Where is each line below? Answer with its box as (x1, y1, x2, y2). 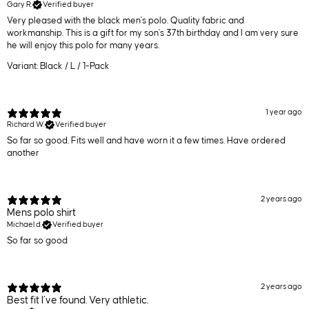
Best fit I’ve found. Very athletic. (7, 295, 148, 306)
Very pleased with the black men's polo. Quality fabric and (7, 15, 244, 26)
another (7, 148, 39, 158)
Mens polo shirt (7, 207, 76, 218)
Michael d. (7, 220, 42, 228)
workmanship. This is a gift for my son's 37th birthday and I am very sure (7, 28, 299, 38)
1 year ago (266, 108, 302, 116)
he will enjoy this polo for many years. (7, 40, 159, 50)
